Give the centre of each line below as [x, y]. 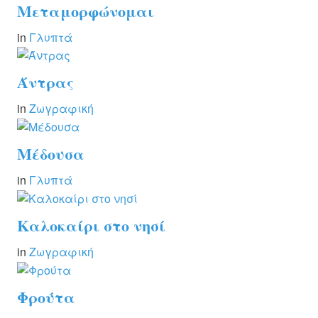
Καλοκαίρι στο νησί [91, 226]
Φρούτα [46, 297]
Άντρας [45, 82]
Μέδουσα [51, 154]
